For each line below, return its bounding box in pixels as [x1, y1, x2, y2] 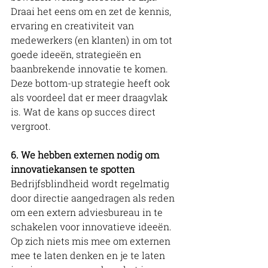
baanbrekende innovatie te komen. [11, 62, 170, 75]
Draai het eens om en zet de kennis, [11, 4, 173, 17]
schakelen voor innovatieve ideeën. [11, 220, 174, 233]
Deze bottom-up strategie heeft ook [11, 76, 172, 89]
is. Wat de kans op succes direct [11, 105, 158, 118]
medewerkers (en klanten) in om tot [11, 33, 175, 46]
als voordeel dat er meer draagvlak [11, 90, 170, 103]
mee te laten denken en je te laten [11, 248, 167, 261]
